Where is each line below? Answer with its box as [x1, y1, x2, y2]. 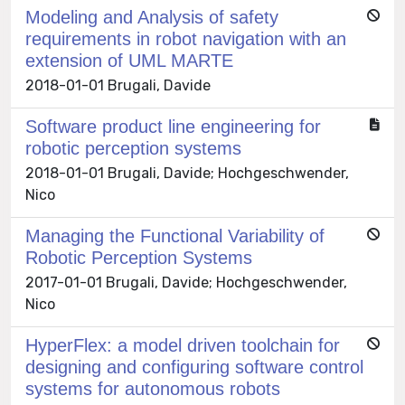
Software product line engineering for [25, 117, 321, 137]
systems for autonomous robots [25, 379, 280, 400]
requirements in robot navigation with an [25, 29, 346, 50]
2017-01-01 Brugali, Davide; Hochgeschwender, [25, 274, 347, 292]
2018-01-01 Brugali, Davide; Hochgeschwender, [25, 165, 349, 183]
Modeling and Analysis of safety [25, 7, 278, 28]
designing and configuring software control [25, 357, 363, 378]
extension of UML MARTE [25, 51, 233, 71]
